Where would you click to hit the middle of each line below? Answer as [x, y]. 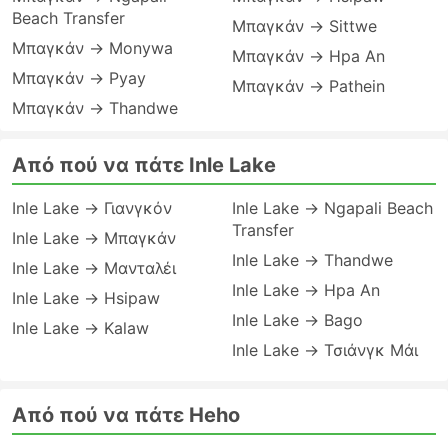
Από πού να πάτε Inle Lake [144, 165]
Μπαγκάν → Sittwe [304, 26]
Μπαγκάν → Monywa [92, 48]
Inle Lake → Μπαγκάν [94, 238]
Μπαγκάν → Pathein [308, 86]
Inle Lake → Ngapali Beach [332, 208]
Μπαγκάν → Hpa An [308, 56]
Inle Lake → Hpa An [306, 290]
